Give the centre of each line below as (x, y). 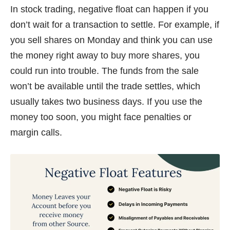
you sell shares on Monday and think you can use (111, 40)
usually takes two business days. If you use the (106, 101)
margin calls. (36, 132)
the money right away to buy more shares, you (105, 55)
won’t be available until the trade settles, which (105, 86)
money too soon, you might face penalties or (101, 117)
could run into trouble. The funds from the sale (104, 71)
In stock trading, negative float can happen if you (109, 9)
